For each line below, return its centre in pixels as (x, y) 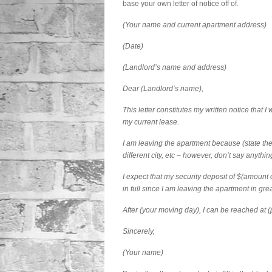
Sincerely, (139, 231)
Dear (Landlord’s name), (163, 89)
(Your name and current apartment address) (195, 25)
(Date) (133, 46)
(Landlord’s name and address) (175, 67)
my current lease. (151, 122)
